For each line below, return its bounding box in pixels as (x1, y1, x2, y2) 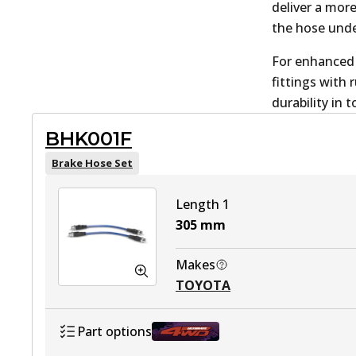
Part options (77, 323, 152, 340)
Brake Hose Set (52, 156, 133, 170)
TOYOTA (176, 277, 230, 294)
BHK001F (45, 127, 132, 150)
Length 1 (176, 195, 230, 213)
